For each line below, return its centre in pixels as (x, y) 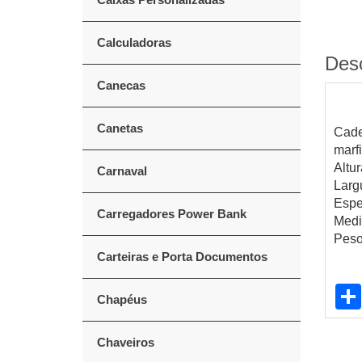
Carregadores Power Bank (172, 214)
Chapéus (122, 299)
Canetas (120, 128)
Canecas (121, 85)
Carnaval (122, 171)
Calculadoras (134, 42)
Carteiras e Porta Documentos (182, 257)
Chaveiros (126, 342)
